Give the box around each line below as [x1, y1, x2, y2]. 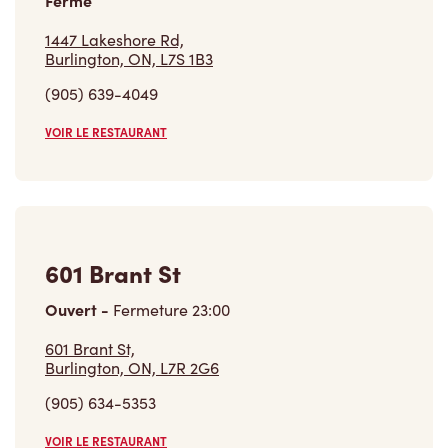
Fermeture [109, 271, 192, 293]
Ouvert [45, 270, 101, 293]
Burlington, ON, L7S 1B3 [45, 20, 213, 42]
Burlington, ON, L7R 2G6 [45, 329, 219, 351]
